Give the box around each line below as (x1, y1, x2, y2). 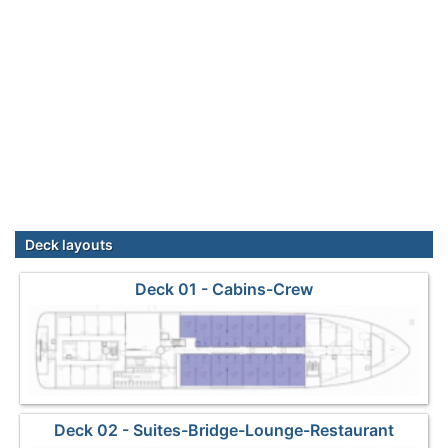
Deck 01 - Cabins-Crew (135, 278, 313, 299)
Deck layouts (25, 235, 113, 253)
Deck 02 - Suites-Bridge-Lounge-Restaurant (54, 420, 394, 441)
